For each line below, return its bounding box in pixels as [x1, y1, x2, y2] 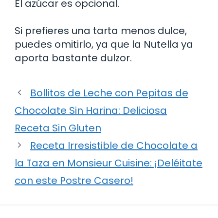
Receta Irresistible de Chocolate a [30, 138, 198, 152]
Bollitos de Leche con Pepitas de [30, 86, 188, 100]
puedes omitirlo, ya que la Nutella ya [15, 37, 193, 51]
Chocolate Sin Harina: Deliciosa [15, 103, 167, 117]
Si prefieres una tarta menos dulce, [15, 23, 187, 37]
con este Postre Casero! [15, 173, 133, 187]
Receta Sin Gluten [15, 121, 101, 135]
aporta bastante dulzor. [15, 51, 132, 65]
